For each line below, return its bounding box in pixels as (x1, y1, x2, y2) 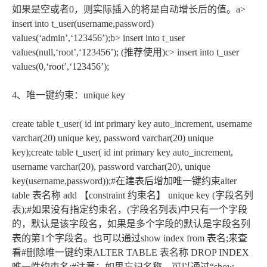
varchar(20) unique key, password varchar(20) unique (12, 132, 213, 143)
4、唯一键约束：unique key (12, 89, 125, 100)
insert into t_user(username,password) (12, 18, 154, 29)
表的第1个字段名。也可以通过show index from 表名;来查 (12, 232, 247, 243)
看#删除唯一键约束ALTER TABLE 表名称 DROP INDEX (12, 247, 249, 257)
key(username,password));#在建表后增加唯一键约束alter (12, 175, 237, 186)
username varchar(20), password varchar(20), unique (12, 161, 210, 172)
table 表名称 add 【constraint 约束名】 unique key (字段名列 (12, 190, 253, 200)
